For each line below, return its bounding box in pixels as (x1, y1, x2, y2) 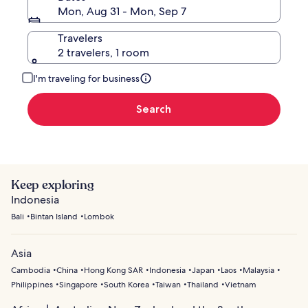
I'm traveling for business (33, 72, 140, 85)
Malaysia (243, 265, 274, 276)
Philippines (11, 279, 53, 291)
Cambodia (11, 265, 50, 276)
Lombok (84, 211, 114, 223)
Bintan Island (30, 211, 78, 223)
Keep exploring (11, 177, 94, 194)
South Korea (104, 279, 149, 291)
